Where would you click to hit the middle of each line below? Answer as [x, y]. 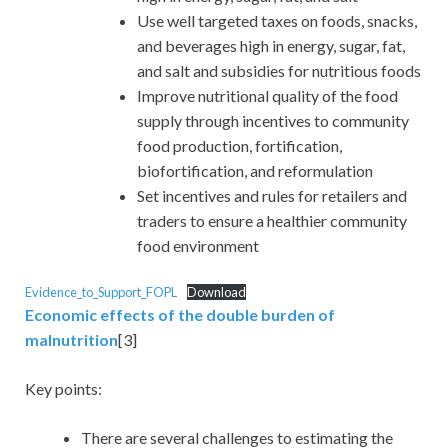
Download [216, 291]
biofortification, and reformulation [255, 170]
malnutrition [71, 339]
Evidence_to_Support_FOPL [101, 291]
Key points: [63, 388]
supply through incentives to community [273, 120]
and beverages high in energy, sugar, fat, [271, 45]
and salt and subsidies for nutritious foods [279, 70]
